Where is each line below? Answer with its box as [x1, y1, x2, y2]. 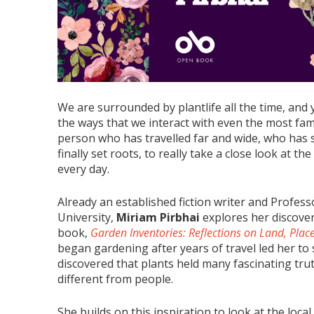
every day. [57, 161, 109, 177]
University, [57, 210, 116, 226]
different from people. [57, 271, 176, 287]
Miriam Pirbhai [116, 210, 203, 226]
